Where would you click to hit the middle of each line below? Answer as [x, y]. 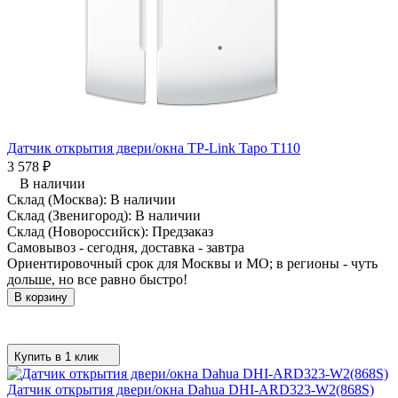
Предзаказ [183, 231]
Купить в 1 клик [56, 356]
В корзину [41, 297]
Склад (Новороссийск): [80, 231]
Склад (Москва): [59, 199]
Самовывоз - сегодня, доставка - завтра [126, 247]
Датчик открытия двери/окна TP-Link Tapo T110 [154, 147]
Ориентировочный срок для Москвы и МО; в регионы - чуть [192, 263]
